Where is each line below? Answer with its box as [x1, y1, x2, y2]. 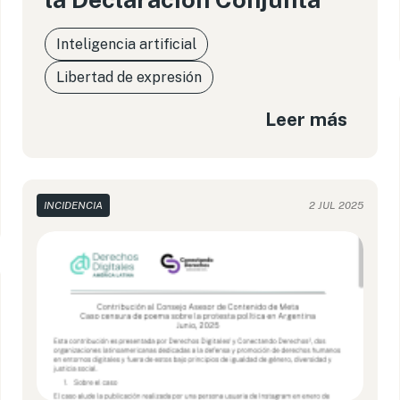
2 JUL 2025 [308, 199, 363, 212]
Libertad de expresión [56, 69, 203, 86]
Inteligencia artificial [56, 36, 197, 53]
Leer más [264, 107, 347, 130]
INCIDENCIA [44, 199, 104, 212]
